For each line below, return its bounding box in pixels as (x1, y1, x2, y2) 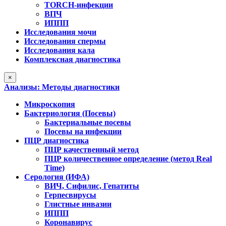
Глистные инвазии (44, 200, 111, 209)
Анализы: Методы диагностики (4, 83, 120, 92)
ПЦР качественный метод (44, 145, 139, 154)
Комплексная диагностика (24, 55, 121, 64)
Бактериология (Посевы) (24, 109, 116, 118)
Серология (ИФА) (24, 173, 89, 182)
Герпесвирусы (44, 191, 96, 200)
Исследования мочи (24, 28, 96, 37)
